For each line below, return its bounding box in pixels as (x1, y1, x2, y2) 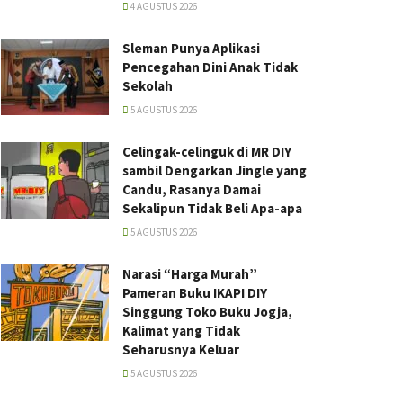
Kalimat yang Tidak (122, 321, 240, 339)
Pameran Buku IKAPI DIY (122, 283, 267, 301)
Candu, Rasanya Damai (122, 180, 261, 198)
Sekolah (122, 76, 173, 94)
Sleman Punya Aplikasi (122, 39, 260, 57)
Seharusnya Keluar (122, 340, 239, 358)
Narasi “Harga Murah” (122, 264, 257, 282)
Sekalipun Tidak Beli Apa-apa (122, 199, 302, 217)
